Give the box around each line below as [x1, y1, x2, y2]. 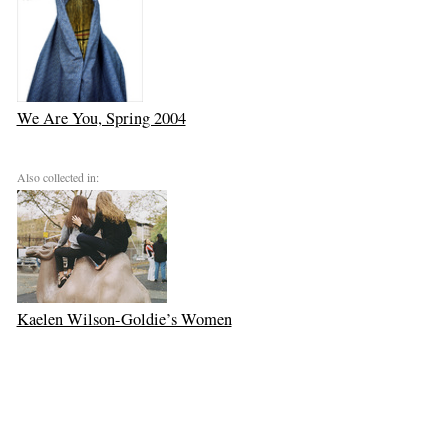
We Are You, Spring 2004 [16, 107, 186, 130]
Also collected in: [16, 168, 99, 185]
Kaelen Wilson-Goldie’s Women [16, 308, 232, 331]
